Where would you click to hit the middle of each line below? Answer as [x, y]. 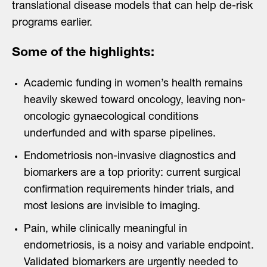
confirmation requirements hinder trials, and [129, 190]
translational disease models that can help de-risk [132, 7]
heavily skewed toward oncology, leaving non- [135, 101]
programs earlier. [52, 23]
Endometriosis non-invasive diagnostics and [130, 157]
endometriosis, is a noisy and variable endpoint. [139, 246]
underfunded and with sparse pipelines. [120, 134]
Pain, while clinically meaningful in [105, 229]
